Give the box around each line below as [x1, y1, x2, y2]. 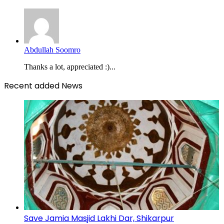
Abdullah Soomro [24, 45, 80, 54]
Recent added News [4, 79, 82, 91]
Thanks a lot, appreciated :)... [24, 62, 115, 71]
